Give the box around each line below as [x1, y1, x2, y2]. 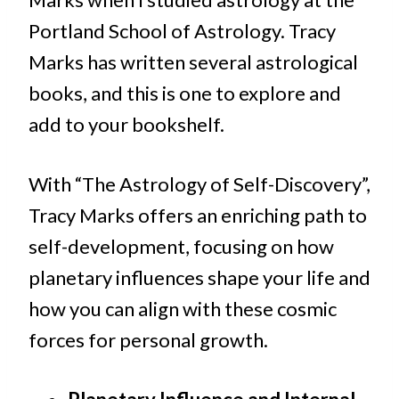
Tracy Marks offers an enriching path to [28, 203, 367, 228]
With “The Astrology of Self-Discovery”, [28, 172, 370, 197]
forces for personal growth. [28, 328, 268, 353]
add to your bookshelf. [28, 112, 224, 137]
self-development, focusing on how [28, 234, 334, 259]
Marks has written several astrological [28, 50, 358, 75]
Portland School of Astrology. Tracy [28, 19, 336, 44]
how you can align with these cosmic [28, 297, 337, 322]
